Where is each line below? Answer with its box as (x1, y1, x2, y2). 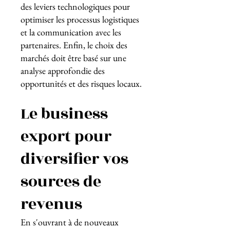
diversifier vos (21, 147, 128, 171)
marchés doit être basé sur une (21, 52, 126, 64)
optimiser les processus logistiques (21, 13, 139, 25)
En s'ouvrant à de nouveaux (21, 216, 119, 228)
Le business (21, 102, 108, 126)
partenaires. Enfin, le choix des (21, 39, 127, 51)
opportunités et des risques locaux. (21, 78, 142, 89)
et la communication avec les (21, 26, 121, 38)
